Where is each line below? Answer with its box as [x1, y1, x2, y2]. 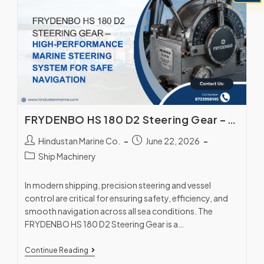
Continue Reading [25, 246, 89, 255]
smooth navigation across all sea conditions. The [25, 206, 213, 217]
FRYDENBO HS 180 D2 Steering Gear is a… [25, 219, 184, 230]
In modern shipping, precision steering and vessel [25, 180, 212, 191]
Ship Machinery [38, 151, 97, 162]
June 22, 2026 [146, 136, 200, 147]
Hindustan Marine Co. [38, 136, 121, 147]
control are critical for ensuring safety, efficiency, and [25, 193, 229, 204]
